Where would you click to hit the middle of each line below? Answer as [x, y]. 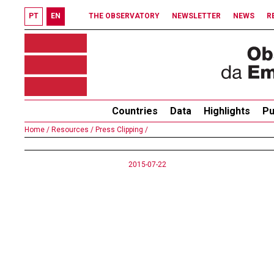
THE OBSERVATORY [124, 16]
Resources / [72, 130]
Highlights [227, 111]
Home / [37, 130]
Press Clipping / [121, 130]
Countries [135, 111]
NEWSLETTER [196, 16]
